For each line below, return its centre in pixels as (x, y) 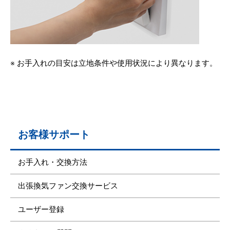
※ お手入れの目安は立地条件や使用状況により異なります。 (114, 63)
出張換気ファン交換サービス (68, 186)
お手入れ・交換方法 (53, 162)
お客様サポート (54, 135)
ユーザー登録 (41, 210)
